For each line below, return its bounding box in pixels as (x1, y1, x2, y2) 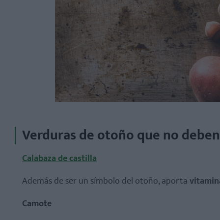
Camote (22, 196, 52, 211)
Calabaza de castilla (22, 151, 97, 166)
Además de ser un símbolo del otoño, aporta (22, 173, 190, 189)
